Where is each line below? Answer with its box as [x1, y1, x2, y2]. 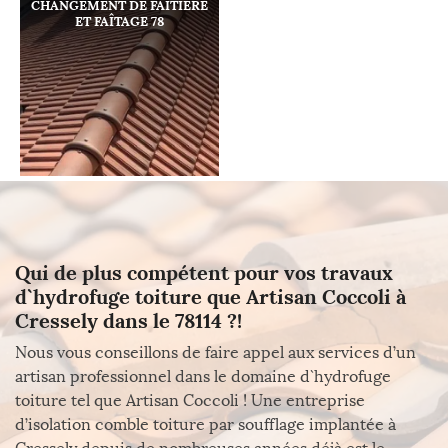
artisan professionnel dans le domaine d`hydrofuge [15, 367, 391, 386]
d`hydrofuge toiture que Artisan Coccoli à [15, 284, 406, 309]
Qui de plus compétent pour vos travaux [15, 260, 393, 285]
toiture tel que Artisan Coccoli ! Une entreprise [15, 391, 365, 410]
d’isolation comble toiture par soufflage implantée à [15, 415, 396, 434]
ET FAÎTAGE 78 [75, 13, 164, 30]
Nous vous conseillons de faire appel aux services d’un [15, 343, 416, 362]
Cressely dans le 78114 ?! [15, 308, 242, 333]
